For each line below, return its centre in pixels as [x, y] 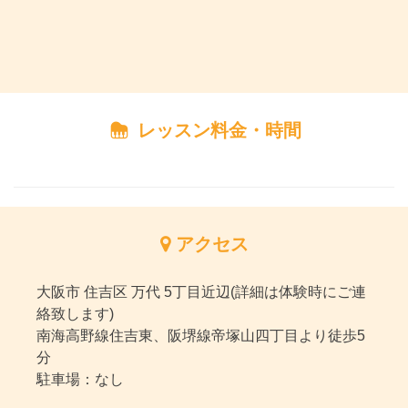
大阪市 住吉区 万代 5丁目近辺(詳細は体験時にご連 [201, 292]
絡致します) [75, 314]
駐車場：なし [80, 379]
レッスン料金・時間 [217, 130]
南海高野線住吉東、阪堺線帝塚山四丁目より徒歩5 [201, 336]
